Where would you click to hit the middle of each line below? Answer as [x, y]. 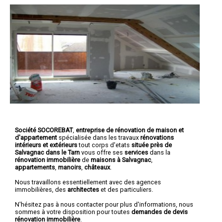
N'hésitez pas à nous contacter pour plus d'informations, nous [104, 204]
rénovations [157, 137]
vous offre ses [103, 152]
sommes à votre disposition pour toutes [73, 212]
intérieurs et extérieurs [46, 145]
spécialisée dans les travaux [99, 137]
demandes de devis [160, 212]
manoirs [70, 167]
